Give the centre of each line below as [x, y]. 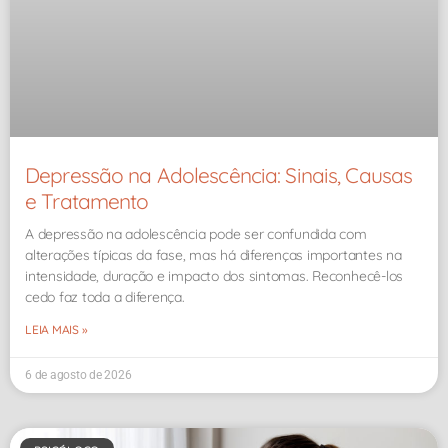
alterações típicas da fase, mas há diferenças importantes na [213, 254]
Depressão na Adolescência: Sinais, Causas [219, 174]
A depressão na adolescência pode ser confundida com [196, 233]
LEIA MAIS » [56, 329]
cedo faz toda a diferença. [105, 296]
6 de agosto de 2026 [78, 374]
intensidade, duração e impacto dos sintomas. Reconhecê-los [214, 275]
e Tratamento [87, 200]
